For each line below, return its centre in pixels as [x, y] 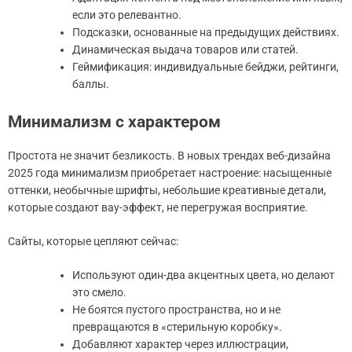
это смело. [99, 293]
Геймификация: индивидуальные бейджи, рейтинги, [205, 67]
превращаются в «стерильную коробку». [177, 327]
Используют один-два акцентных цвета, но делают [203, 275]
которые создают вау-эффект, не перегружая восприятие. [158, 208]
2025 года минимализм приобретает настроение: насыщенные [170, 173]
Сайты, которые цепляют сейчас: [93, 242]
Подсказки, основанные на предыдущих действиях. [206, 33]
